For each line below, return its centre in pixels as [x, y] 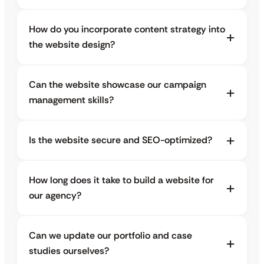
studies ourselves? [69, 251]
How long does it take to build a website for [121, 180]
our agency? [55, 196]
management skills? [71, 100]
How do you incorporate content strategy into [127, 29]
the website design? [72, 45]
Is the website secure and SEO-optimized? [121, 140]
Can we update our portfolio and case [110, 236]
